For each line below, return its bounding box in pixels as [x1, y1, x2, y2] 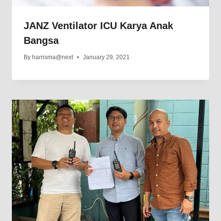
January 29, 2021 [83, 54, 130, 61]
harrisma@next [32, 54, 74, 61]
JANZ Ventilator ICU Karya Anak [24, 20, 173, 32]
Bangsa [24, 35, 59, 46]
